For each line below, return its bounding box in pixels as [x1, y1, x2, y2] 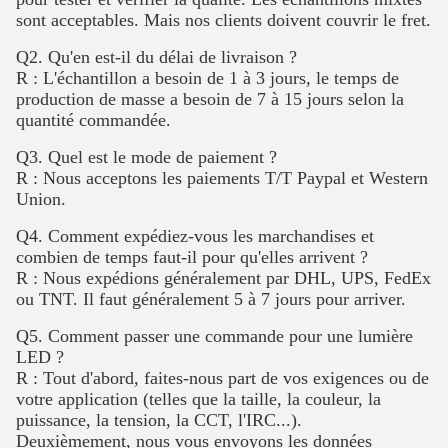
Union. [16, 188, 66, 209]
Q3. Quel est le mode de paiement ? [16, 146, 277, 167]
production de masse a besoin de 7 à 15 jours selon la [16, 88, 404, 109]
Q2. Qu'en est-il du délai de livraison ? [16, 46, 297, 67]
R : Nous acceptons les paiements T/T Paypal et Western [16, 167, 428, 188]
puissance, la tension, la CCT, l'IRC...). [16, 409, 302, 430]
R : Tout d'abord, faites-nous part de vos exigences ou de [16, 367, 429, 388]
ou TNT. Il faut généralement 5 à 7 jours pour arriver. [16, 288, 411, 309]
